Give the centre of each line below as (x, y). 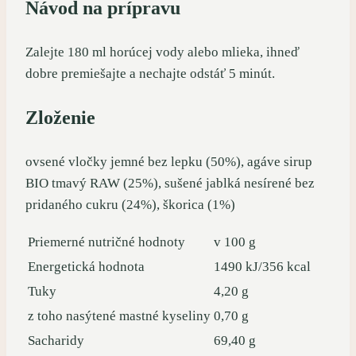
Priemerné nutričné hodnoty (106, 242)
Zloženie (60, 117)
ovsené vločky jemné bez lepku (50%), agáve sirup (169, 161)
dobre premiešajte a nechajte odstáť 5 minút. (150, 73)
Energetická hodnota (86, 266)
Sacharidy (56, 340)
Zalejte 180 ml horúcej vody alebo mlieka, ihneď (163, 52)
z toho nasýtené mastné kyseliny (119, 315)
